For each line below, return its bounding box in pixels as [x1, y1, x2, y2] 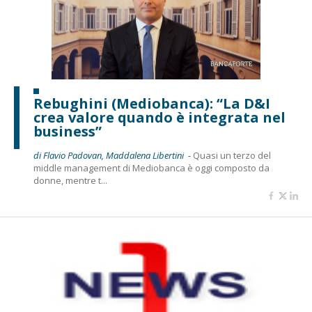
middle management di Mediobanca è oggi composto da [33, 162, 270, 174]
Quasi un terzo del [193, 149, 271, 162]
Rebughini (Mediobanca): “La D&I [33, 94, 270, 113]
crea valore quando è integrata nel [33, 108, 286, 127]
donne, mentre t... [33, 174, 107, 187]
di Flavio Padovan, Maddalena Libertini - [33, 149, 193, 162]
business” [33, 122, 102, 141]
